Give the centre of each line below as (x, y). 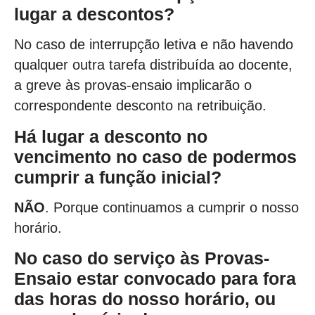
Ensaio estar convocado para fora (155, 279)
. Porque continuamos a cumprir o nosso (172, 208)
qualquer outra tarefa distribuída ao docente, (153, 65)
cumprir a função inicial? (118, 177)
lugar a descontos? (94, 14)
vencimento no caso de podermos (155, 156)
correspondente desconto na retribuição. (140, 106)
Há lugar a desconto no (111, 136)
